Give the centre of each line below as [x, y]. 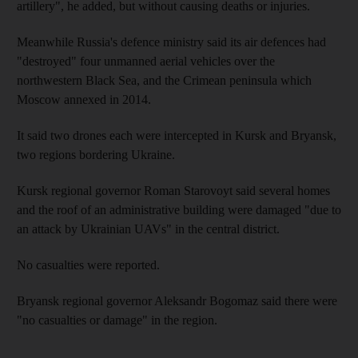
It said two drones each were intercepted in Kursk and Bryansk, [177, 135]
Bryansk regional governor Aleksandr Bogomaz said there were [177, 300]
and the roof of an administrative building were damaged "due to [179, 209]
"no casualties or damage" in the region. [117, 320]
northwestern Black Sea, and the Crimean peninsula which [164, 80]
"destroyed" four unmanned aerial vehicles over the [146, 61]
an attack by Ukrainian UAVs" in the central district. [148, 229]
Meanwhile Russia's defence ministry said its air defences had [171, 42]
